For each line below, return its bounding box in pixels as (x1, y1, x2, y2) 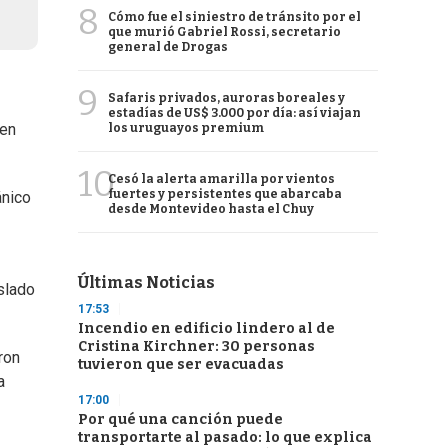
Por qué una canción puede (78, 411, 283, 428)
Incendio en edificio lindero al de (78, 320, 335, 337)
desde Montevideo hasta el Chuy (108, 202, 314, 216)
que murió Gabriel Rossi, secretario (108, 25, 341, 39)
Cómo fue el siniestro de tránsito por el (108, 10, 361, 24)
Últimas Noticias (78, 273, 215, 292)
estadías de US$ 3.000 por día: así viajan (108, 106, 361, 120)
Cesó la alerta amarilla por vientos (108, 172, 335, 186)
